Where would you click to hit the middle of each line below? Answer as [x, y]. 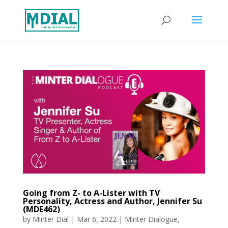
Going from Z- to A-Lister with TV [91, 193]
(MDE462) [41, 209]
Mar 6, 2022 [96, 219]
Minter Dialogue [151, 219]
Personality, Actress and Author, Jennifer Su [112, 201]
